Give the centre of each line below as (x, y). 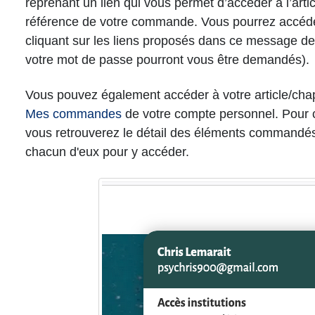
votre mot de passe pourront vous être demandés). (167, 60)
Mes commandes (73, 114)
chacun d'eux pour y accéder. (107, 152)
